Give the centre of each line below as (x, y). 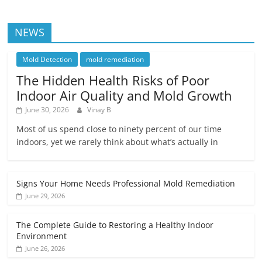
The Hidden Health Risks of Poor (113, 80)
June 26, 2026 (45, 248)
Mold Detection (47, 59)
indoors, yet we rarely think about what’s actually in (118, 142)
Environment (42, 236)
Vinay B (99, 109)
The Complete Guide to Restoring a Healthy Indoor (115, 225)
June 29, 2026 (45, 195)
